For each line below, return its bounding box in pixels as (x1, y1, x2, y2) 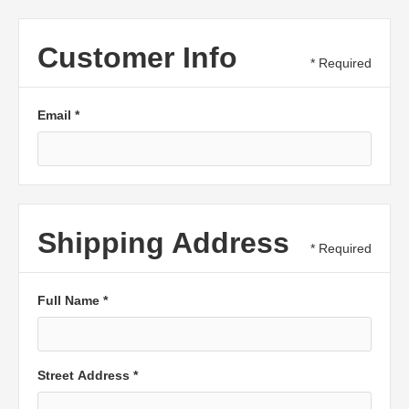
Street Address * (37, 368, 138, 383)
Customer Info (37, 41, 237, 74)
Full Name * (37, 293, 108, 308)
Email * (37, 108, 79, 122)
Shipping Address (37, 226, 289, 259)
